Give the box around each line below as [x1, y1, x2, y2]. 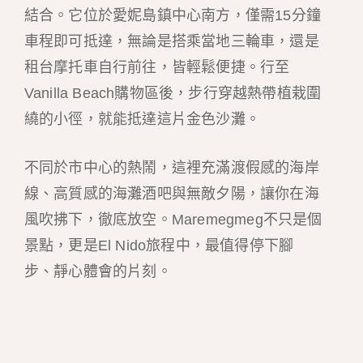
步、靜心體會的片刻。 [23, 263, 172, 280]
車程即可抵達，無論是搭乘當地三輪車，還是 [23, 32, 319, 49]
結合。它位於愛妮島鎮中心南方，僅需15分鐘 [23, 6, 321, 23]
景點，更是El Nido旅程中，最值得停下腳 [23, 237, 294, 254]
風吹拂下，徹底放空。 [23, 211, 172, 228]
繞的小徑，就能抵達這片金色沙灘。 [23, 110, 260, 127]
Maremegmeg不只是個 [171, 211, 322, 228]
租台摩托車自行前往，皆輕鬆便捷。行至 [23, 58, 290, 75]
